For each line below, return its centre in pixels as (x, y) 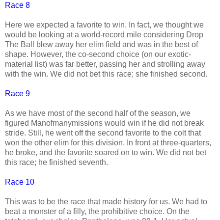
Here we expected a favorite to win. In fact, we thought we (104, 25)
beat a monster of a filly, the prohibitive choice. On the (97, 211)
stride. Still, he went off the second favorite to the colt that (103, 133)
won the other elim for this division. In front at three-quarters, (108, 142)
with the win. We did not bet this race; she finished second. (107, 74)
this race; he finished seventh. (57, 162)
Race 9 (17, 93)
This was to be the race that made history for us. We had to (106, 201)
